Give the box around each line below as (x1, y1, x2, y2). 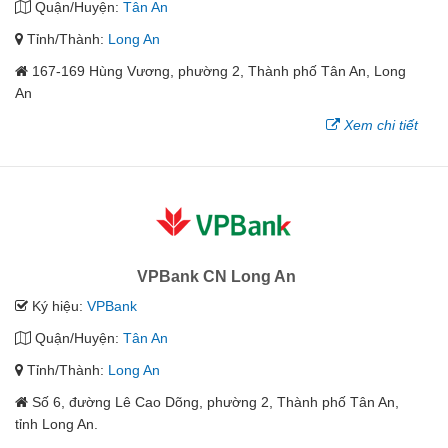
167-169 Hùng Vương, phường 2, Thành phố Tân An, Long (32, 63, 406, 80)
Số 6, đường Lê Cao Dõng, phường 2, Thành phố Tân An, (32, 394, 399, 411)
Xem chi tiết (344, 117, 418, 134)
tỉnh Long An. (15, 416, 98, 433)
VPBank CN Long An (137, 268, 296, 286)
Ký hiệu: (28, 298, 87, 315)
